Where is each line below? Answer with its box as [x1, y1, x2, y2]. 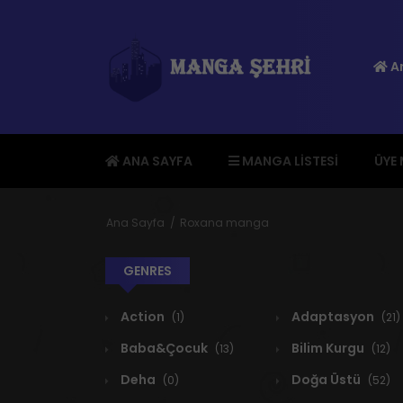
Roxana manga [180, 215, 269, 231]
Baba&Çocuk [118, 339, 210, 358]
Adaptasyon [289, 308, 377, 327]
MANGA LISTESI [239, 152, 338, 171]
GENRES [123, 262, 172, 281]
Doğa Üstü [289, 371, 363, 390]
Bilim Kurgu [289, 339, 367, 358]
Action [118, 308, 167, 327]
